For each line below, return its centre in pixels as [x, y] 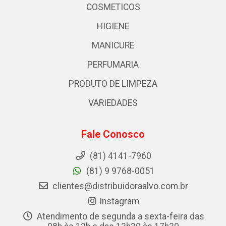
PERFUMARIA [113, 64]
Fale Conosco [113, 134]
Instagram [119, 201]
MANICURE [113, 45]
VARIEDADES [113, 103]
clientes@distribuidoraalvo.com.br [119, 186]
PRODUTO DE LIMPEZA [113, 83]
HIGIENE [113, 26]
